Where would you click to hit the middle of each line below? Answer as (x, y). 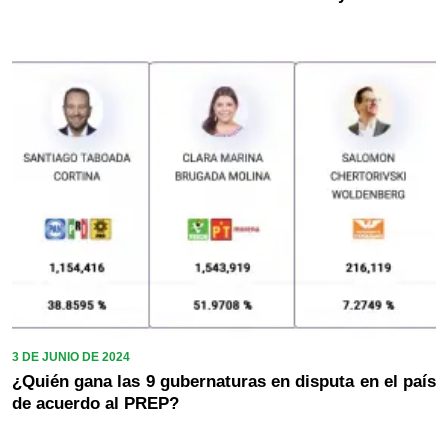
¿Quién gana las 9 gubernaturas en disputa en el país (224, 381)
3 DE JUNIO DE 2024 (71, 356)
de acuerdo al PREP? (95, 403)
